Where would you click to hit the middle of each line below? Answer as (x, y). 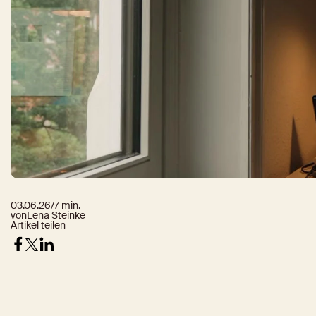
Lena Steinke (56, 215)
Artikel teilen (38, 225)
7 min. (67, 205)
